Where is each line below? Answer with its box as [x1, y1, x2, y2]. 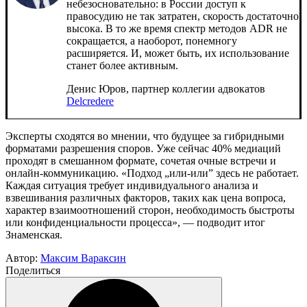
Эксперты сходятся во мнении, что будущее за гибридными [5, 130, 284, 142]
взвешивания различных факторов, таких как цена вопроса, [5, 191, 286, 204]
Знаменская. [5, 228, 62, 241]
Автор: [5, 251, 40, 264]
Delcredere [66, 95, 114, 107]
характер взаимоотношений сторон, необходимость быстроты [5, 204, 295, 216]
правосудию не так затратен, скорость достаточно [66, 10, 299, 22]
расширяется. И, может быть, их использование [66, 47, 289, 59]
